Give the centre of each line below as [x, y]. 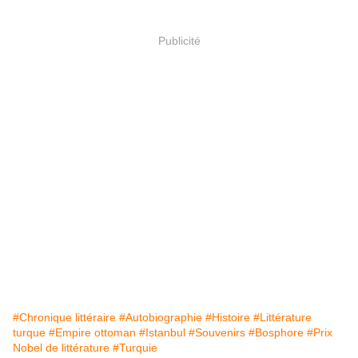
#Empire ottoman [92, 332]
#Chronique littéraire [64, 317]
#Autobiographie [161, 317]
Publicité [179, 41]
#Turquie [135, 347]
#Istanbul [162, 332]
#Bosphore [276, 332]
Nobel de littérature [61, 347]
